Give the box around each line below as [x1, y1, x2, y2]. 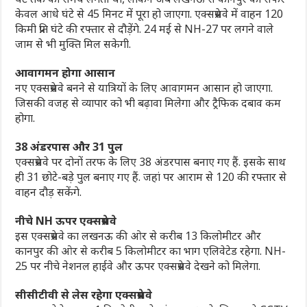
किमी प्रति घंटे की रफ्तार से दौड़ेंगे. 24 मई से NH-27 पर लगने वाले [15, 21, 274, 36]
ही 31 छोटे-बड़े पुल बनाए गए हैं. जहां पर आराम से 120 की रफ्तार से [15, 169, 287, 184]
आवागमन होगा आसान [15, 64, 116, 80]
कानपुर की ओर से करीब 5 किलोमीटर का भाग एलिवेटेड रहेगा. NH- [15, 243, 286, 258]
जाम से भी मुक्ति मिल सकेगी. [15, 36, 132, 51]
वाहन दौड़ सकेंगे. [15, 184, 82, 199]
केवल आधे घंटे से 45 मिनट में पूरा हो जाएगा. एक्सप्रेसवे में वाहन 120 [15, 5, 284, 21]
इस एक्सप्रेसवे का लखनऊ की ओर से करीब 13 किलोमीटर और [15, 228, 262, 243]
